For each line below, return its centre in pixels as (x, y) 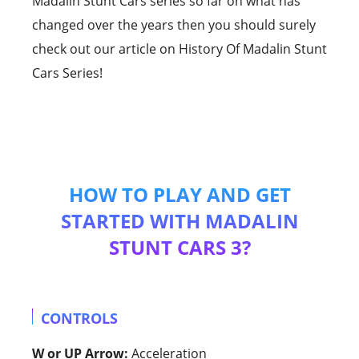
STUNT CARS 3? (179, 247)
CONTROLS (79, 318)
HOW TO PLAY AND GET (179, 194)
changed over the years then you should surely (174, 24)
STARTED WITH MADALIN (179, 220)
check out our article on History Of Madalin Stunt (179, 48)
